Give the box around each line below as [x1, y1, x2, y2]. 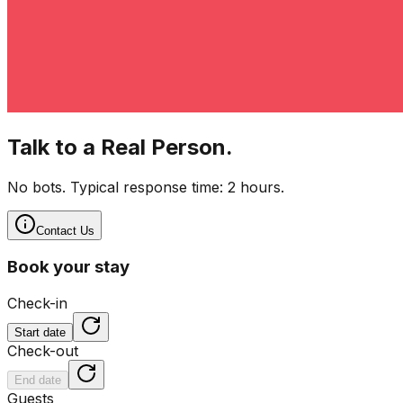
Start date [14, 325, 66, 339]
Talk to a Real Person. [7, 133, 233, 160]
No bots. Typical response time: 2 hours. [7, 177, 284, 196]
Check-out [7, 341, 78, 360]
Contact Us [36, 223, 94, 237]
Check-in [7, 293, 67, 312]
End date [14, 372, 61, 387]
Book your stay [7, 256, 130, 278]
